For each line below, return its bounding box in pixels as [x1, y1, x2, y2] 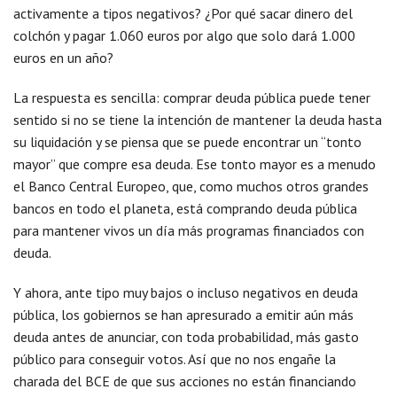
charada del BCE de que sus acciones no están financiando [13, 372, 356, 390]
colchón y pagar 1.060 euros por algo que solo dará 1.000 [13, 27, 355, 44]
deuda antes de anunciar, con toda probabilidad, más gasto [13, 328, 359, 346]
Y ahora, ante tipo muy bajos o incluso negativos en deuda [13, 284, 358, 301]
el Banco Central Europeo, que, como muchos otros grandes [13, 177, 369, 195]
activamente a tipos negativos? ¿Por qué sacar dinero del [13, 4, 353, 22]
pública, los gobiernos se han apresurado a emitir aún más [13, 306, 354, 323]
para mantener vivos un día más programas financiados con [13, 222, 364, 239]
